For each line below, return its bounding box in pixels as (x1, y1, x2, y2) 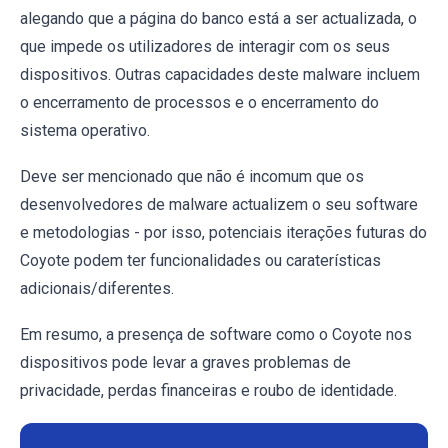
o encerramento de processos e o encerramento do (20, 92, 379, 112)
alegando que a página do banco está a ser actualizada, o (20, 8, 417, 28)
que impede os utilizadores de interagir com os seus (20, 36, 390, 56)
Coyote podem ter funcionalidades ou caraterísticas (20, 250, 381, 270)
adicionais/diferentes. (20, 278, 174, 298)
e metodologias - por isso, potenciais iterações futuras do (20, 222, 427, 242)
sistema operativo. (20, 120, 150, 140)
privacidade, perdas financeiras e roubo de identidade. (20, 380, 397, 400)
